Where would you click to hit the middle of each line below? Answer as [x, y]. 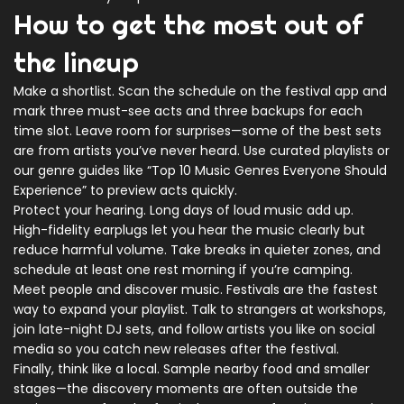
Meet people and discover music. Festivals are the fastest [196, 289]
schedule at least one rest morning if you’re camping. [183, 270]
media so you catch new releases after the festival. [176, 349]
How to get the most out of [188, 24]
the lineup [76, 62]
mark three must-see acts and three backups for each [188, 111]
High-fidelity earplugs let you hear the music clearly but [189, 230]
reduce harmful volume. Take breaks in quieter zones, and [197, 250]
